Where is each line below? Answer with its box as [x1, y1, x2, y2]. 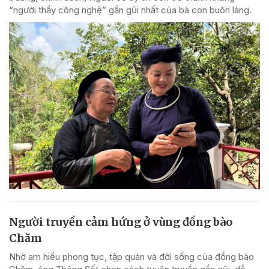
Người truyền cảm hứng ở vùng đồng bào [9, 215, 232, 229]
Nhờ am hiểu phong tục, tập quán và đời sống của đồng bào [9, 251, 254, 263]
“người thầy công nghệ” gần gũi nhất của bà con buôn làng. [9, 4, 252, 16]
